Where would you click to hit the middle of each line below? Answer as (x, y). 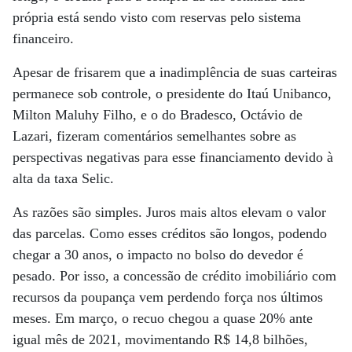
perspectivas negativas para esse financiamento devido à (173, 157)
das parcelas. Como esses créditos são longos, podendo (170, 233)
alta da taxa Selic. (63, 178)
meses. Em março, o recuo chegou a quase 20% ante (163, 318)
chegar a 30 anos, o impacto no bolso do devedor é (158, 255)
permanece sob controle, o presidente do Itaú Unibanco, (172, 93)
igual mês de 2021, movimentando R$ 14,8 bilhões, (160, 339)
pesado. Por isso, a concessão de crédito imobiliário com (174, 276)
